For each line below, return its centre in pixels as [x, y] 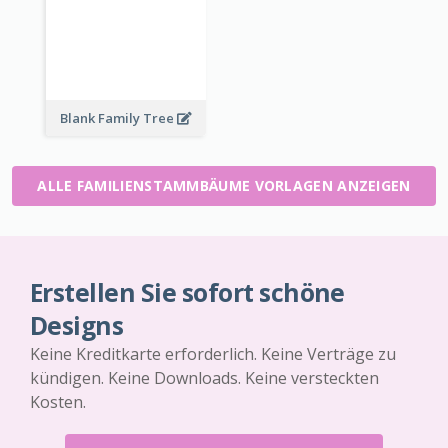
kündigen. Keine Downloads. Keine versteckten [204, 377]
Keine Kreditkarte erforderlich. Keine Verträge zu [213, 353]
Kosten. [58, 401]
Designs [77, 325]
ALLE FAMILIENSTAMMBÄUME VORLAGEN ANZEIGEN [224, 185]
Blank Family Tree [118, 117]
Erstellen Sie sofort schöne [187, 292]
